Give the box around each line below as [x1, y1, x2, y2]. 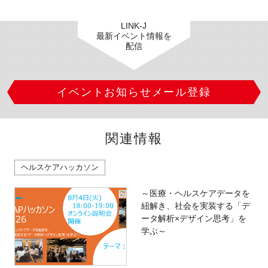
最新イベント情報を [96, 31, 172, 41]
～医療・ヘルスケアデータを [141, 188, 250, 198]
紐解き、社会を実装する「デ [141, 200, 250, 211]
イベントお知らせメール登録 [57, 86, 211, 99]
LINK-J [121, 20, 147, 31]
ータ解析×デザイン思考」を [141, 213, 246, 223]
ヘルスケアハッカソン [20, 163, 99, 172]
